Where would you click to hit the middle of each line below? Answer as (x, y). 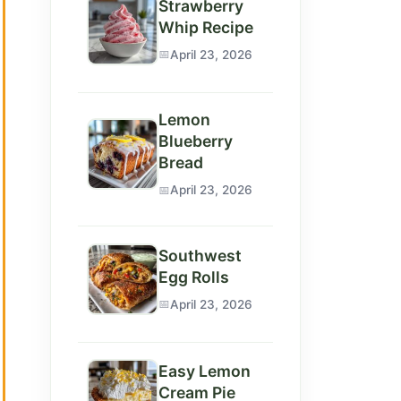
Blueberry (196, 141)
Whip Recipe (206, 27)
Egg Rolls (194, 277)
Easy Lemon (205, 371)
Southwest (200, 255)
